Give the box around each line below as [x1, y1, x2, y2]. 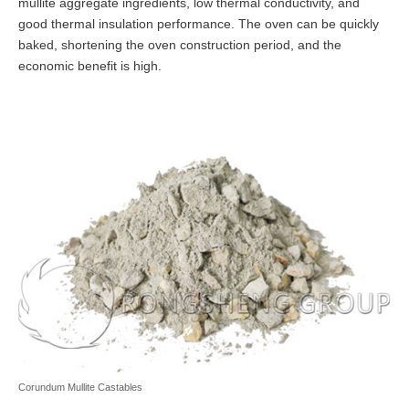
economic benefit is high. [18, 58, 162, 74]
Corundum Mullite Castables [18, 382, 142, 393]
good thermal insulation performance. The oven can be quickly [18, 16, 379, 32]
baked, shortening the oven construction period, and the [18, 37, 341, 53]
